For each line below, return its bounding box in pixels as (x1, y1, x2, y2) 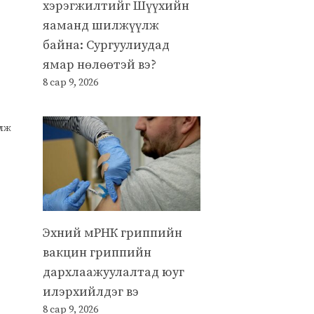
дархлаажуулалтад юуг (43, 264, 184, 280)
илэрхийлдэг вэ (43, 283, 139, 300)
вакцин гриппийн (43, 244, 151, 261)
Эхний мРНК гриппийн (43, 224, 182, 241)
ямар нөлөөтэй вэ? (43, 56, 156, 73)
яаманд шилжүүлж (43, 17, 159, 34)
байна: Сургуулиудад (43, 36, 170, 53)
